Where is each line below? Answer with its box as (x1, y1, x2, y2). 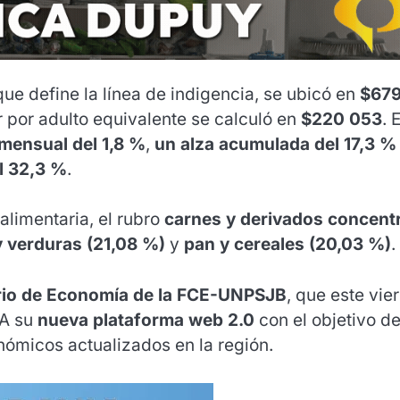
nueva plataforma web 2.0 (37, 309, 254, 330)
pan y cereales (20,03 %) (184, 234, 391, 255)
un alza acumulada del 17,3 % (154, 133, 396, 154)
